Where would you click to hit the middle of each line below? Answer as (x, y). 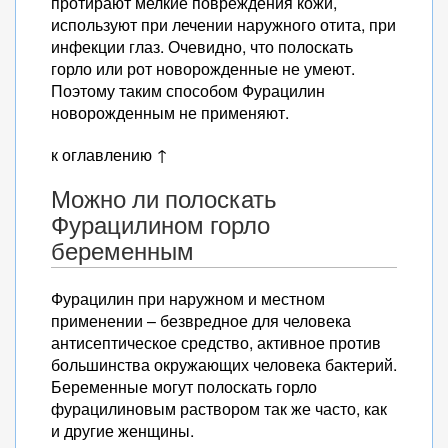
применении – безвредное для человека (201, 320)
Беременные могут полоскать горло (184, 386)
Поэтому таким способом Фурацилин (188, 90)
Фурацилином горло (160, 225)
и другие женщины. (122, 430)
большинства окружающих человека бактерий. (224, 364)
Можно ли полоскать (164, 199)
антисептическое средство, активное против (216, 342)
